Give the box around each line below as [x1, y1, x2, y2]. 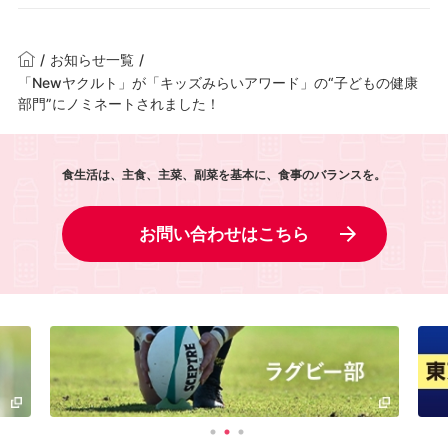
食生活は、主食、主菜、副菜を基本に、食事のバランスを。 [62, 166, 386, 182]
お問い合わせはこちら [139, 223, 309, 244]
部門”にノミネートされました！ [17, 94, 220, 112]
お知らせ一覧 [49, 51, 134, 69]
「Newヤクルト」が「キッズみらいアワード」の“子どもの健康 [17, 73, 418, 91]
